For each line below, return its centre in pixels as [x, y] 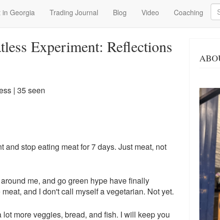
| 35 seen [28, 90]
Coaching [189, 12]
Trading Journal [74, 12]
